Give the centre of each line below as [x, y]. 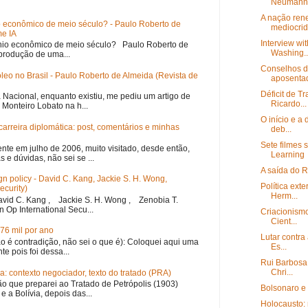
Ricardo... [288, 104]
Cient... [284, 222]
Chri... [282, 273]
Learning [287, 155]
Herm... [284, 196]
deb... [281, 130]
